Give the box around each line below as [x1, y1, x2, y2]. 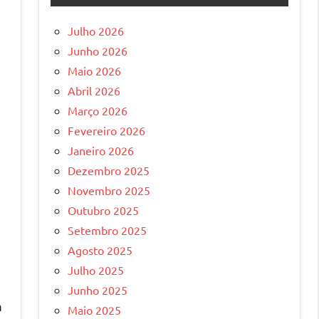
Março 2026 [68, 103, 127, 117]
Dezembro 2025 [68, 162, 150, 177]
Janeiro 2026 [68, 142, 134, 157]
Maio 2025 [68, 302, 121, 317]
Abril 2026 [68, 83, 120, 98]
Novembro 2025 [68, 182, 150, 197]
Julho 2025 [68, 262, 124, 277]
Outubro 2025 [68, 202, 139, 217]
